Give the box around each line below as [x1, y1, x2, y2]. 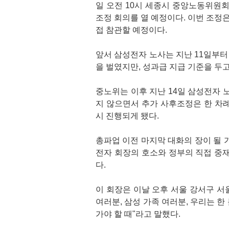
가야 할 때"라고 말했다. [96, 210, 180, 218]
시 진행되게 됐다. [96, 111, 159, 120]
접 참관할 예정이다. [96, 26, 167, 34]
